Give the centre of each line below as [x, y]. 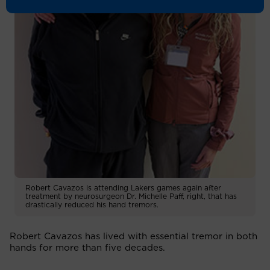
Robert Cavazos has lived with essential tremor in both [133, 236]
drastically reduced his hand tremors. [92, 205]
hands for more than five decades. [87, 248]
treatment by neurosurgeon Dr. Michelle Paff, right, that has [131, 196]
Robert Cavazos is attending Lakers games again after [123, 188]
